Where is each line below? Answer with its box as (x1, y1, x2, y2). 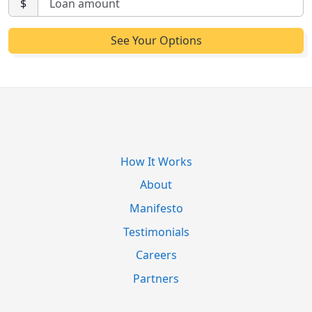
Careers (135, 247, 177, 263)
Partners (133, 270, 179, 286)
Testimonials (123, 224, 189, 240)
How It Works (120, 153, 192, 169)
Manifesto (129, 200, 183, 216)
